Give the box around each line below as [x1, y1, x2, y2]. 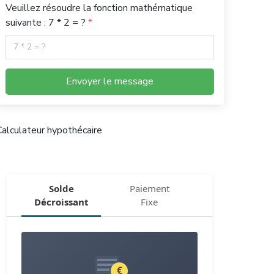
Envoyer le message [65, 74, 154, 88]
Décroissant [34, 195, 89, 208]
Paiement [129, 182, 169, 194]
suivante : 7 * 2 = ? [5, 15, 88, 29]
